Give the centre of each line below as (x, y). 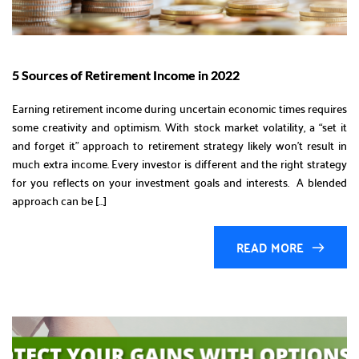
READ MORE (270, 248)
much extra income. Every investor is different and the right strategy (179, 164)
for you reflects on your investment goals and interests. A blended (179, 182)
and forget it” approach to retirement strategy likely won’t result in (179, 145)
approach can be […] (59, 201)
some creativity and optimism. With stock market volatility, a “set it (179, 127)
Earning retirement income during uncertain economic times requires (179, 109)
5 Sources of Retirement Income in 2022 (126, 75)
